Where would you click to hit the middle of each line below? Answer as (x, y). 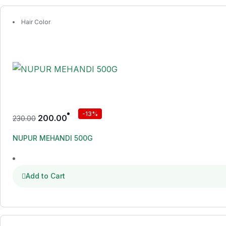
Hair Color (36, 22)
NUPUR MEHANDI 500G (53, 138)
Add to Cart (45, 176)
